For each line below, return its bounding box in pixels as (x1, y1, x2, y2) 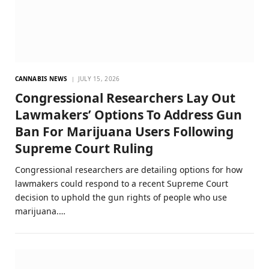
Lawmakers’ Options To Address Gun (15, 106, 242, 124)
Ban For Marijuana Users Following (15, 123, 234, 141)
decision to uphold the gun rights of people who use (15, 192, 227, 204)
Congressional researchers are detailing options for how (15, 164, 243, 176)
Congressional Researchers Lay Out (15, 89, 235, 107)
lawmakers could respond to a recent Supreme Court (15, 178, 228, 190)
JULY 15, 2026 (77, 74, 120, 83)
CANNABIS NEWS (15, 74, 68, 83)
